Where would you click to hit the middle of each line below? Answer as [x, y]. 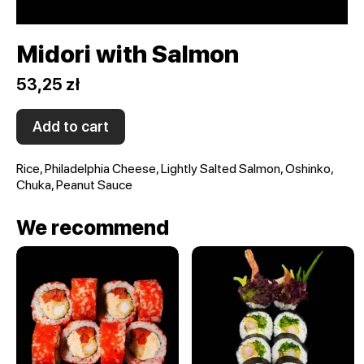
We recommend [93, 227]
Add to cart [71, 126]
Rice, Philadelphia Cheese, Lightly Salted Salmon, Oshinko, [175, 169]
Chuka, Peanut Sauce [74, 185]
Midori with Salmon [128, 54]
